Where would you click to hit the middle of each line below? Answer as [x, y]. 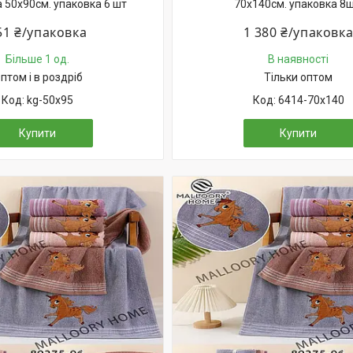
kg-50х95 [50, 100]
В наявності [298, 59]
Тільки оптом [298, 77]
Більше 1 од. [37, 59]
